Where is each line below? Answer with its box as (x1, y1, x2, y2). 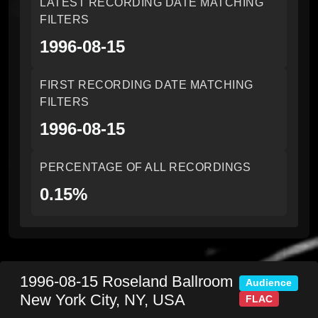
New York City (20, 291, 116, 309)
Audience (246, 278, 292, 289)
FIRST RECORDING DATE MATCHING (40, 79, 253, 91)
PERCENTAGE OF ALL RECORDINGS (40, 161, 251, 173)
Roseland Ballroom (102, 273, 233, 290)
